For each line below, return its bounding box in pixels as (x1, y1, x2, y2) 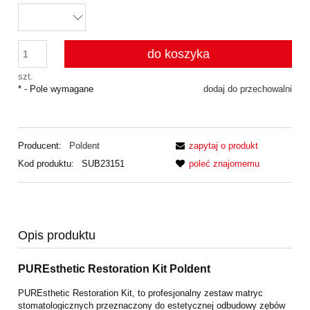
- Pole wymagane (21, 84, 93, 95)
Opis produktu (18, 228, 95, 243)
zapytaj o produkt (189, 140, 258, 151)
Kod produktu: (18, 158, 74, 169)
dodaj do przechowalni (203, 84, 292, 95)
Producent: (18, 140, 64, 151)
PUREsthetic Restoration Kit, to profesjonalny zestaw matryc (18, 287, 263, 298)
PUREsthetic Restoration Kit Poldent (18, 262, 210, 275)
